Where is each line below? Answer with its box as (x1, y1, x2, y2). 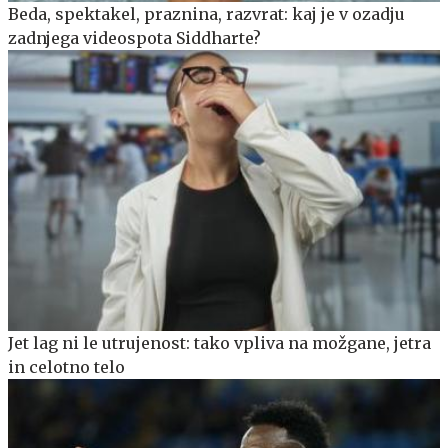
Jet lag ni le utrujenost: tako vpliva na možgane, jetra (8, 332, 431, 353)
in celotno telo (8, 356, 125, 377)
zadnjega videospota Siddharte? (8, 28, 261, 49)
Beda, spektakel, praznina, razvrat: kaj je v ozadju (8, 4, 405, 25)
